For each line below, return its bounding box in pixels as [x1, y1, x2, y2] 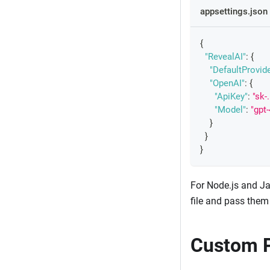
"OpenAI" [210, 78, 245, 89]
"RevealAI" [205, 51, 246, 63]
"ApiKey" [215, 91, 248, 102]
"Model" [215, 104, 246, 116]
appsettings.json [200, 6, 268, 17]
